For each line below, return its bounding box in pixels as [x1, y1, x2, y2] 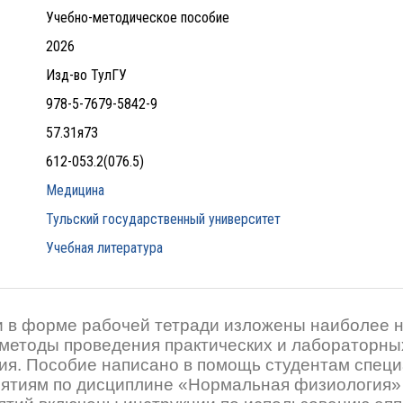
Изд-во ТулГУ [46, 67, 127, 84]
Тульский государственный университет [46, 210, 281, 228]
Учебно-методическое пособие [46, 9, 229, 26]
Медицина [46, 182, 104, 199]
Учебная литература [46, 239, 163, 256]
